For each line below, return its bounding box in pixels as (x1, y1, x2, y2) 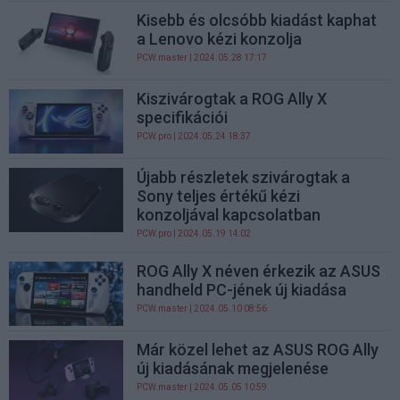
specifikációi (137, 108, 229, 128)
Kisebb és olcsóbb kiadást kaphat (137, 10, 378, 29)
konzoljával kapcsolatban (137, 205, 321, 225)
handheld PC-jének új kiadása (137, 280, 347, 300)
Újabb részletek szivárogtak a (137, 168, 351, 187)
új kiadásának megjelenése (137, 359, 329, 379)
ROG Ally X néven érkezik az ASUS (137, 262, 381, 281)
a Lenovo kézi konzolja (137, 29, 303, 48)
